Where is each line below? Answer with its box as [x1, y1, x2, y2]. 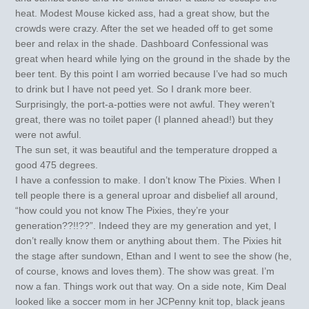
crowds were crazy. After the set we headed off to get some [15, 22, 274, 34]
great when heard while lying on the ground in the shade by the [15, 52, 291, 64]
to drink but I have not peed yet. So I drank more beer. [15, 83, 252, 94]
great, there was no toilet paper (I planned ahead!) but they [15, 113, 274, 125]
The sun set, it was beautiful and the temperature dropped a [15, 143, 278, 155]
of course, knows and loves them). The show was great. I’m [15, 265, 275, 277]
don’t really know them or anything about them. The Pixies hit [15, 235, 282, 246]
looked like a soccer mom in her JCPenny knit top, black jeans [15, 295, 286, 307]
